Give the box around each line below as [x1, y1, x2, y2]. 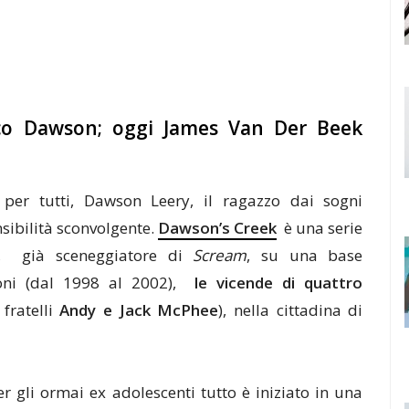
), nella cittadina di [218, 299, 363, 320]
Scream [193, 245, 247, 266]
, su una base [246, 245, 363, 266]
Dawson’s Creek [158, 217, 278, 238]
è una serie [277, 217, 363, 238]
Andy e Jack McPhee [59, 299, 219, 320]
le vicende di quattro [194, 272, 363, 293]
